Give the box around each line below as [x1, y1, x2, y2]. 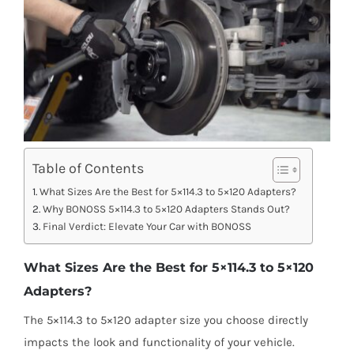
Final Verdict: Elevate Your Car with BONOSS [42, 220, 251, 232]
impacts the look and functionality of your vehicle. [23, 334, 295, 349]
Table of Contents [32, 159, 144, 177]
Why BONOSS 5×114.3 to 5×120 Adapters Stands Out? [42, 202, 290, 215]
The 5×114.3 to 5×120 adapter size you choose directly [23, 312, 308, 327]
